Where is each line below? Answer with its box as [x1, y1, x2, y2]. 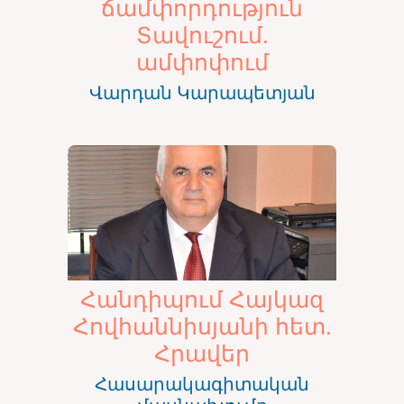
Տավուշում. [135, 19, 269, 50]
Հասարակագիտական [95, 371, 309, 396]
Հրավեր [154, 336, 250, 368]
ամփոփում [135, 46, 269, 78]
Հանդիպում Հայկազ [80, 282, 324, 314]
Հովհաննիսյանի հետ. [72, 309, 332, 341]
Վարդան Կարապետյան [88, 80, 316, 106]
